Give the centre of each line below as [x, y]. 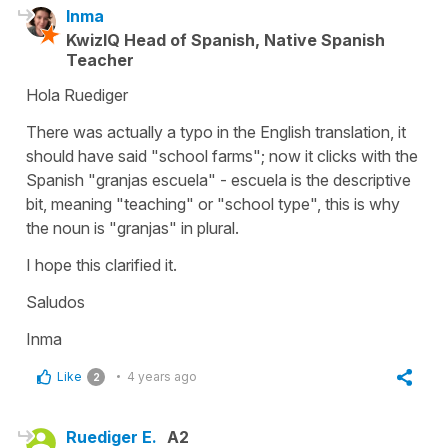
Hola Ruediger [77, 94]
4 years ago [162, 376]
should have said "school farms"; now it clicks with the [222, 155]
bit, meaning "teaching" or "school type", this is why [213, 203]
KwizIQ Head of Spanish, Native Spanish [225, 39]
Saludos [55, 301]
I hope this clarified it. [101, 264]
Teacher [100, 59]
